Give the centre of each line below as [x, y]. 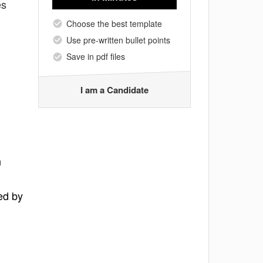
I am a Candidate [114, 90]
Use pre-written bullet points [118, 40]
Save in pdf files [96, 57]
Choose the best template [114, 23]
